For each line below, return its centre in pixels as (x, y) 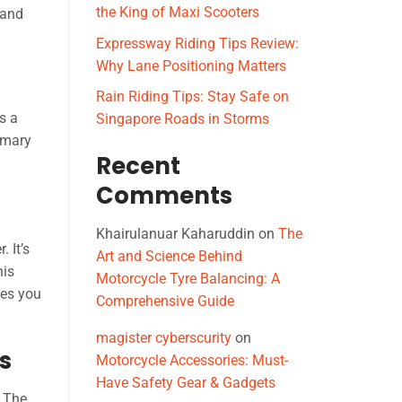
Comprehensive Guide (165, 301)
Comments (164, 196)
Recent (138, 166)
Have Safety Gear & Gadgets (186, 383)
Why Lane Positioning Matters (191, 66)
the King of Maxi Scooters (178, 13)
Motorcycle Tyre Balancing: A (188, 279)
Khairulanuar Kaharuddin (175, 234)
